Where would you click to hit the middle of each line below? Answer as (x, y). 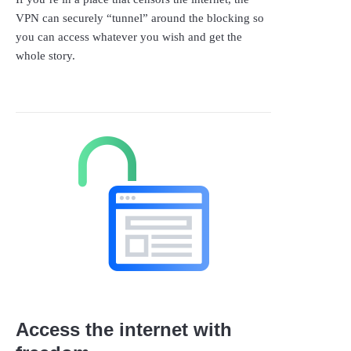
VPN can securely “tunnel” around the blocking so (140, 18)
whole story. (45, 55)
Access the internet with (124, 329)
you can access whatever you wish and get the (129, 36)
